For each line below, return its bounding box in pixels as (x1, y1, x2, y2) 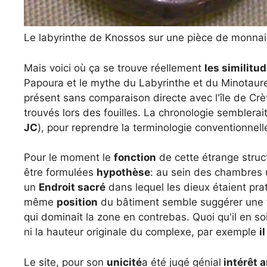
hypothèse (97, 166, 150, 178)
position (57, 196, 98, 208)
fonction (114, 151, 156, 163)
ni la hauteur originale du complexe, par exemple (24, 226, 259, 238)
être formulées (24, 166, 97, 178)
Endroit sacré (39, 181, 105, 193)
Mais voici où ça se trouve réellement (24, 61, 204, 74)
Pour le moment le (24, 151, 114, 163)
